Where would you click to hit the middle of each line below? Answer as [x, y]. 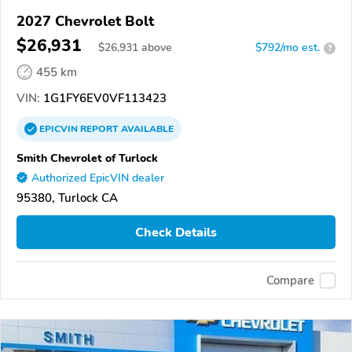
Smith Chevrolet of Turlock [87, 158]
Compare [290, 280]
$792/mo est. [288, 48]
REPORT [99, 129]
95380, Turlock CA [67, 198]
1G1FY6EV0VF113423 [103, 99]
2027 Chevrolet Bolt [85, 22]
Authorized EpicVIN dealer [98, 178]
